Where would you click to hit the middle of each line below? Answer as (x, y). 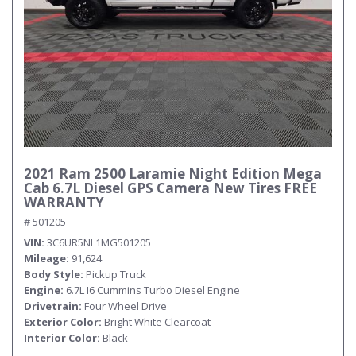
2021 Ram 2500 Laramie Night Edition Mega (173, 174)
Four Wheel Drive (126, 306)
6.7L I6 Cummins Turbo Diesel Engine (153, 290)
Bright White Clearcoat (157, 322)
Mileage (45, 258)
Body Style (52, 274)
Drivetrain (51, 306)
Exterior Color (61, 322)
